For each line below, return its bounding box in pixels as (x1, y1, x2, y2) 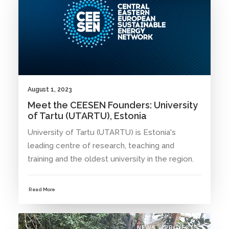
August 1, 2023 (28, 86, 72, 94)
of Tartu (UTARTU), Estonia (28, 110, 147, 122)
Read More (29, 187, 55, 193)
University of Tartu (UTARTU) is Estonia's (28, 128, 176, 138)
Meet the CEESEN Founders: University (28, 100, 198, 111)
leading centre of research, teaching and (28, 141, 174, 151)
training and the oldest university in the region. (28, 154, 194, 164)
